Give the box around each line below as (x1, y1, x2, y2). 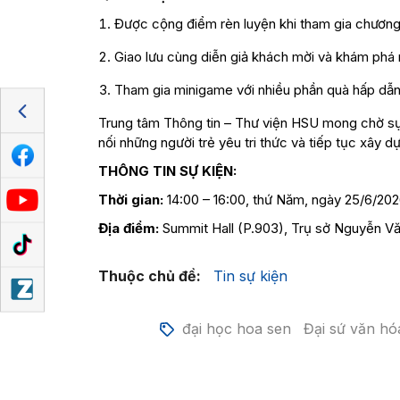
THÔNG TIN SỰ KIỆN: (97, 162, 237, 179)
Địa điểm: (97, 220, 159, 237)
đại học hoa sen (182, 320, 292, 337)
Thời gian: (97, 191, 163, 208)
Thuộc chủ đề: (97, 267, 201, 285)
